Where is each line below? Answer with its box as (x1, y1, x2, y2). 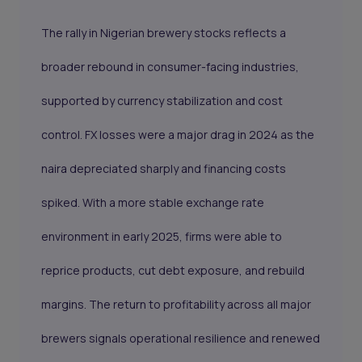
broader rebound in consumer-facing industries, (41, 59, 300, 75)
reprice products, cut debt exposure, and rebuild (41, 263, 305, 279)
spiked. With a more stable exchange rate (41, 195, 265, 211)
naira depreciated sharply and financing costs (41, 161, 287, 177)
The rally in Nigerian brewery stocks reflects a (41, 25, 287, 41)
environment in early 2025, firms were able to (41, 229, 283, 245)
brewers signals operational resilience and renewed (41, 330, 321, 347)
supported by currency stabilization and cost (41, 93, 284, 109)
